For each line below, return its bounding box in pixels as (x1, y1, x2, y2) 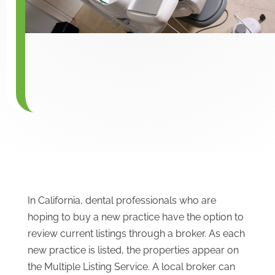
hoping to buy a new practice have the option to (27, 211, 244, 223)
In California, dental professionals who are (27, 195, 216, 206)
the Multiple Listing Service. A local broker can (27, 261, 235, 273)
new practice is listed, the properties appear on (27, 244, 239, 256)
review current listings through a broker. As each (27, 228, 245, 239)
